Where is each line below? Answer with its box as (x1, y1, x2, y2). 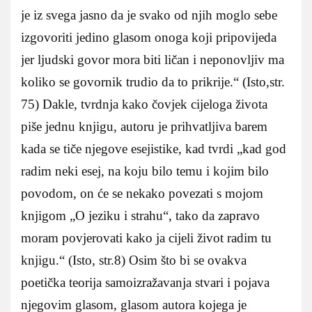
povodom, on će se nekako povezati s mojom (21, 185, 263, 201)
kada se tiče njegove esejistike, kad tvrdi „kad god (21, 141, 286, 156)
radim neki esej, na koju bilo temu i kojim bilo (21, 163, 269, 178)
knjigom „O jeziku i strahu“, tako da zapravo (21, 208, 260, 223)
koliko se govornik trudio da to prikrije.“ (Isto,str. (21, 74, 285, 89)
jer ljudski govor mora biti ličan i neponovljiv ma (21, 52, 284, 67)
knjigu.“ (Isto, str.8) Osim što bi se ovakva (21, 252, 247, 267)
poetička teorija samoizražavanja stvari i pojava (21, 274, 270, 290)
